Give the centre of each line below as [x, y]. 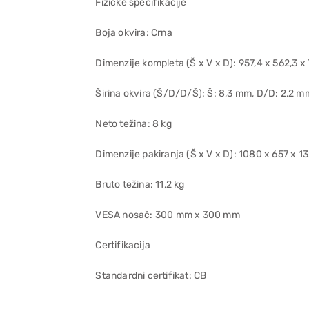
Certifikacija [123, 245]
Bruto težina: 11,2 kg [140, 185]
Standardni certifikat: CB [151, 276]
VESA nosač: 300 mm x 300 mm [168, 215]
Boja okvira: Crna [134, 33]
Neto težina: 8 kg [133, 124]
